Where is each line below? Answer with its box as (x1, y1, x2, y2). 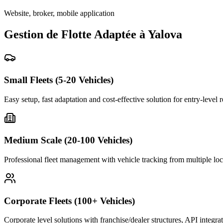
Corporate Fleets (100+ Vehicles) (4, 195, 135, 206)
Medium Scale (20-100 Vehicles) (4, 135, 132, 146)
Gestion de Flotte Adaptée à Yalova (4, 28, 182, 41)
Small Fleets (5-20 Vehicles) (4, 74, 113, 85)
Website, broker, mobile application (4, 9, 114, 18)
